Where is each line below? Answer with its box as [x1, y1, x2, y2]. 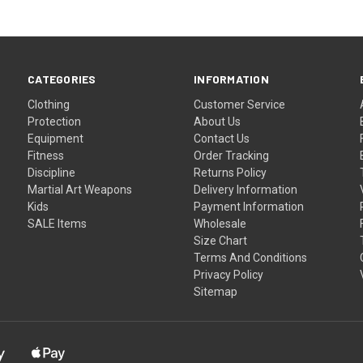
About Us [194, 114, 241, 128]
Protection [28, 114, 82, 128]
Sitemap [194, 284, 238, 298]
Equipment [28, 131, 84, 145]
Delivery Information [194, 182, 298, 196]
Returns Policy [194, 165, 267, 179]
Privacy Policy [194, 267, 264, 281]
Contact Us [194, 131, 250, 145]
